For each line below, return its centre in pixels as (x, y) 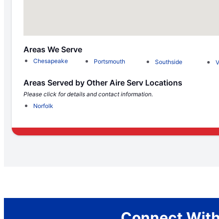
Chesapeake (51, 61)
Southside (168, 62)
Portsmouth (110, 62)
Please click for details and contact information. (88, 94)
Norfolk (43, 106)
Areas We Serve (53, 50)
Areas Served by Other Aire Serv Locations (103, 83)
